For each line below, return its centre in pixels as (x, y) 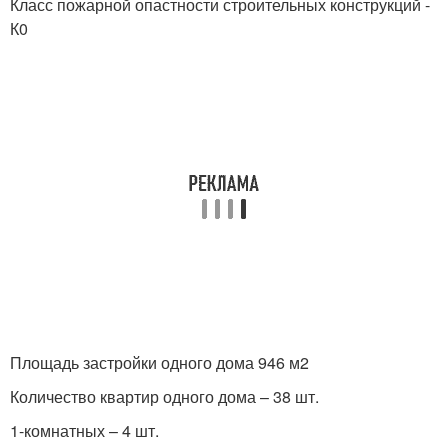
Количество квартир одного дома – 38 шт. (164, 396)
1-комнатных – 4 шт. (84, 430)
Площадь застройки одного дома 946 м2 (159, 362)
